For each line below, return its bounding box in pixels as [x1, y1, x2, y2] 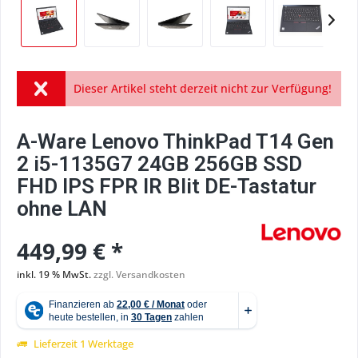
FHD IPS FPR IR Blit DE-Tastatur [17, 174, 316, 198]
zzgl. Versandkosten [93, 268, 185, 281]
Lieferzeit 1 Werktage [31, 336, 133, 351]
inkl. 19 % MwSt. [17, 268, 93, 281]
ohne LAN [17, 197, 107, 221]
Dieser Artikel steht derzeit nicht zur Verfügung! [73, 81, 332, 96]
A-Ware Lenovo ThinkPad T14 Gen [17, 129, 334, 153]
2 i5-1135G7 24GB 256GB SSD [17, 152, 302, 176]
